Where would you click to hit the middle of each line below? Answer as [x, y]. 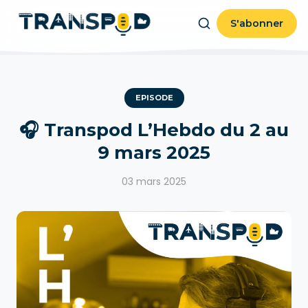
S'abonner [257, 23]
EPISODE [154, 98]
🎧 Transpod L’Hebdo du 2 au [154, 130]
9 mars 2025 [154, 153]
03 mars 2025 [154, 181]
